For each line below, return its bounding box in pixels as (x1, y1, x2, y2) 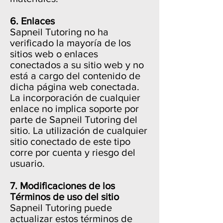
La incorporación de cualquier (10, 92, 140, 103)
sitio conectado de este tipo (10, 136, 130, 147)
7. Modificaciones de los (10, 180, 115, 191)
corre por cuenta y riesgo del (10, 147, 135, 158)
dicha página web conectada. (10, 81, 139, 92)
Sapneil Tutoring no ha (10, 26, 109, 37)
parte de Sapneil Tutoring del (10, 114, 137, 125)
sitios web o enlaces (10, 48, 98, 59)
